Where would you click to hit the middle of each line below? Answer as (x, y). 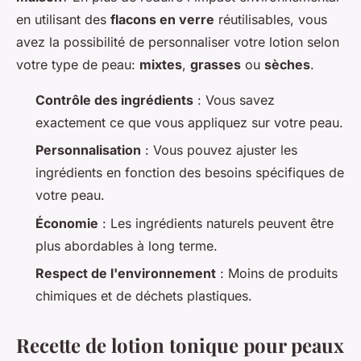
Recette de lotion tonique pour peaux (180, 345)
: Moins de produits (277, 274)
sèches (287, 65)
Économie (67, 223)
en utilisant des (63, 20)
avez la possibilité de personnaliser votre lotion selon (178, 42)
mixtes (161, 65)
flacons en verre (162, 20)
